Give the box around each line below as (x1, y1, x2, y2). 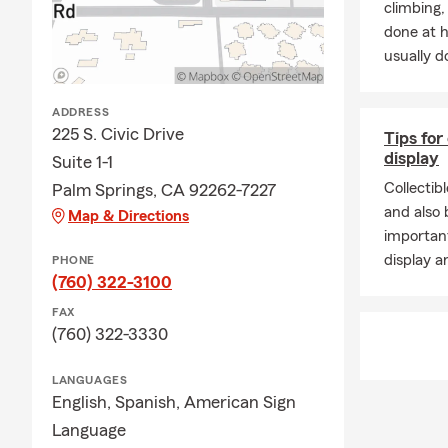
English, (52, 393, 115, 412)
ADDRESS (52, 106, 110, 119)
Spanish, (115, 393, 184, 412)
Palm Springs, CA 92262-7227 (52, 181, 277, 200)
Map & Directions (68, 208, 189, 225)
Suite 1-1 (52, 153, 113, 172)
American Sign (184, 393, 296, 412)
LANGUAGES (52, 374, 128, 387)
